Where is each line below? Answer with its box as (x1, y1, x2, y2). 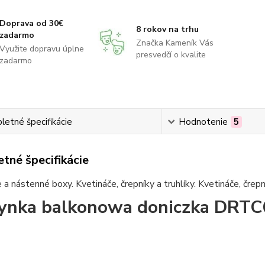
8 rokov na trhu (135, 24, 199, 35)
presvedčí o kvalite (135, 49, 206, 60)
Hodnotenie (179, 116, 228, 128)
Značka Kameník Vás (135, 37, 214, 49)
